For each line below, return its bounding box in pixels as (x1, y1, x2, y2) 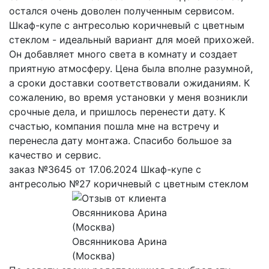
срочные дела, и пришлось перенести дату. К (9, 105, 225, 118)
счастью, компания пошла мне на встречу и (9, 119, 219, 132)
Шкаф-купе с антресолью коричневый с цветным (9, 19, 244, 31)
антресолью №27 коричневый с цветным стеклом (9, 177, 249, 190)
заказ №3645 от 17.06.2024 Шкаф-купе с (9, 163, 201, 175)
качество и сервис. (9, 148, 101, 161)
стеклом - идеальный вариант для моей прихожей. (9, 33, 254, 46)
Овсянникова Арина (71, 235, 167, 247)
